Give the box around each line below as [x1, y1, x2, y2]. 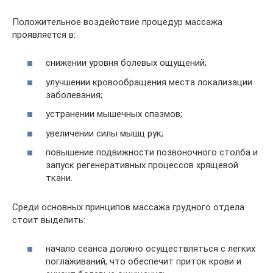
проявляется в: [12, 29, 76, 40]
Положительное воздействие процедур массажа [12, 16, 222, 27]
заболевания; [46, 89, 102, 101]
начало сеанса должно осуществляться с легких [46, 243, 255, 254]
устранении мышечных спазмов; [46, 108, 182, 119]
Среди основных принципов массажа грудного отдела [12, 202, 244, 213]
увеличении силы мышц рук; [46, 127, 163, 139]
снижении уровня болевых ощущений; [46, 57, 207, 68]
